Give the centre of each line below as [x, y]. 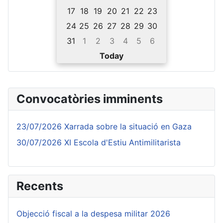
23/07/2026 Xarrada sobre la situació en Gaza [104, 126]
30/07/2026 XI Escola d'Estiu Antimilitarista [99, 142]
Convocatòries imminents [90, 99]
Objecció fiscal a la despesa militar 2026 [93, 214]
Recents [40, 186]
